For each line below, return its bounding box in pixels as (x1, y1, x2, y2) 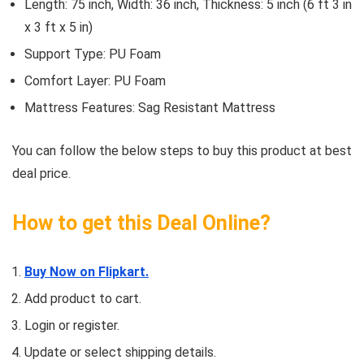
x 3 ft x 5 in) (24, 19, 93, 36)
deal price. (12, 166, 71, 182)
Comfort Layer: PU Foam (24, 73, 166, 89)
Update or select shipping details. (24, 344, 216, 361)
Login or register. (24, 318, 119, 334)
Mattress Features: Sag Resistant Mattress (24, 100, 275, 116)
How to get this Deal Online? (12, 211, 271, 236)
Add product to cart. (24, 291, 141, 307)
